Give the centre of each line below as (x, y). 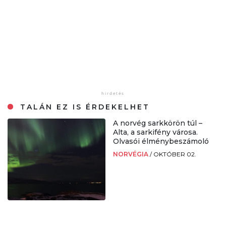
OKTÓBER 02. (175, 154)
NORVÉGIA (131, 154)
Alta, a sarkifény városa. (155, 132)
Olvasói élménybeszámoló (161, 142)
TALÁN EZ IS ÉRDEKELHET (83, 107)
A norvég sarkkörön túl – (158, 123)
